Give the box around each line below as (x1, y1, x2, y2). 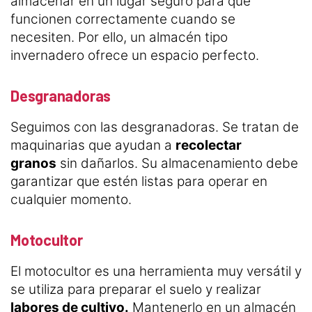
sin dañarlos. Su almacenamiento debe (56, 155, 298, 172)
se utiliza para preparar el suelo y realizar (10, 281, 261, 298)
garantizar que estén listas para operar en (10, 173, 267, 190)
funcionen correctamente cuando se (10, 11, 235, 28)
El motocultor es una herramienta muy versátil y (10, 263, 302, 280)
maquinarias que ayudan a (10, 137, 175, 154)
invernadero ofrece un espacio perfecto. (10, 47, 259, 64)
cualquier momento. (10, 192, 132, 208)
